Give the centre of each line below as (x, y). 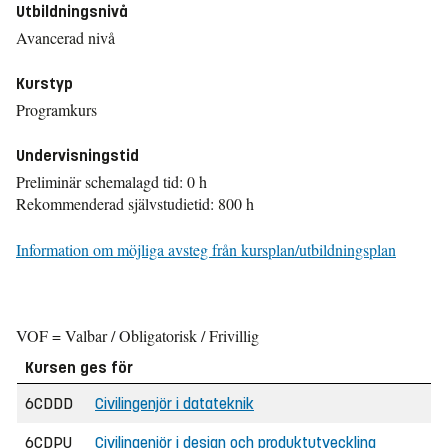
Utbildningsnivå (72, 11)
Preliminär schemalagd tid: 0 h (111, 181)
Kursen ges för (79, 367)
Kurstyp (44, 83)
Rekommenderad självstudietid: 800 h (135, 203)
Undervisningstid (77, 155)
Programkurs (56, 109)
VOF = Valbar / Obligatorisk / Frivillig (137, 335)
